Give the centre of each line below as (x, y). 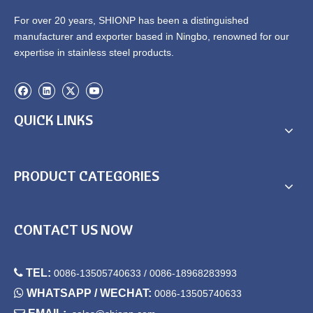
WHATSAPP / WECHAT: (90, 293)
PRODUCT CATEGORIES (87, 176)
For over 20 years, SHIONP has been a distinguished (131, 20)
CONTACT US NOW (74, 230)
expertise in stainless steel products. (94, 52)
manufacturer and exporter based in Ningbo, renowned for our (152, 36)
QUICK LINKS (53, 120)
